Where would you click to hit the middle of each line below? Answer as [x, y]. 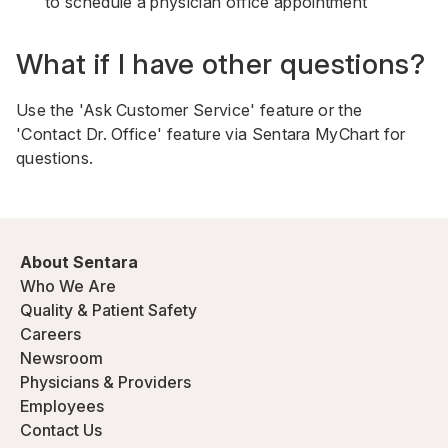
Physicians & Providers [105, 382]
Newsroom [61, 358]
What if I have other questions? [220, 64]
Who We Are [68, 286]
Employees [62, 406]
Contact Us [61, 430]
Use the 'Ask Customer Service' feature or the [189, 110]
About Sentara [79, 262]
